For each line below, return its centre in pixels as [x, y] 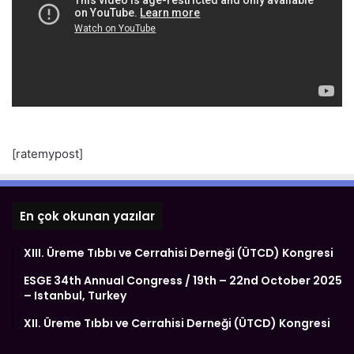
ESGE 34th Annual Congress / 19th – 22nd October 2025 [183, 280]
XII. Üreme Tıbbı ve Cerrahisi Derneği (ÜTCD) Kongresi [177, 323]
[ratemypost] [47, 153]
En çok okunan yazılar [87, 216]
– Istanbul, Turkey [75, 295]
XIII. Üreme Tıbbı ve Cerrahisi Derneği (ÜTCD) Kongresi [179, 252]
